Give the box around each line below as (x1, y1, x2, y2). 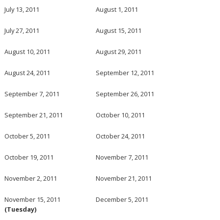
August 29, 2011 (96, 47, 142, 56)
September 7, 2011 (4, 89, 60, 98)
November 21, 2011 (96, 173, 152, 183)
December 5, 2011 (96, 194, 149, 204)
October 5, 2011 (4, 131, 51, 140)
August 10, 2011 (4, 47, 51, 56)
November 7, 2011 (96, 152, 149, 162)
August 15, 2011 (96, 26, 142, 35)
